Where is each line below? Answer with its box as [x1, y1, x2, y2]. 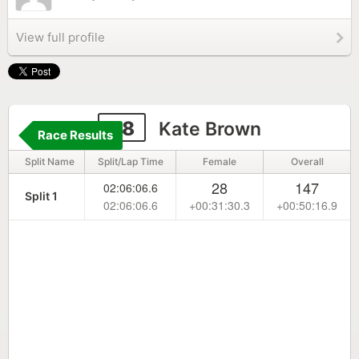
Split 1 [25, 189, 58, 203]
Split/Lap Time [97, 155, 163, 167]
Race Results [38, 127, 113, 143]
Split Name [25, 155, 75, 167]
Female [203, 155, 236, 167]
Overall [290, 155, 324, 167]
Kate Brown [154, 118, 261, 140]
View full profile [16, 30, 105, 45]
